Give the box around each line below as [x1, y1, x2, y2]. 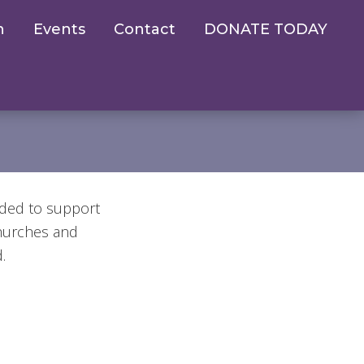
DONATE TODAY [204, 20, 327, 38]
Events [33, 20, 85, 38]
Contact [114, 20, 175, 38]
